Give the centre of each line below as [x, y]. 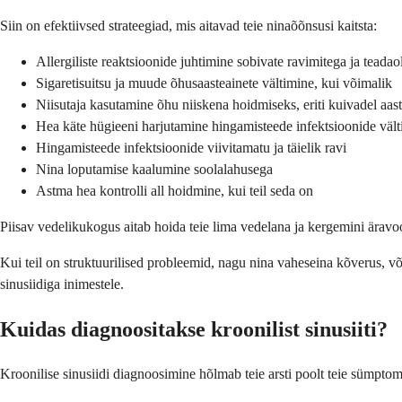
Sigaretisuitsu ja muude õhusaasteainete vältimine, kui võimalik [214, 83]
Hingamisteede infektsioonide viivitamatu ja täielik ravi [191, 147]
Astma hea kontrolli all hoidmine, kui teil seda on [175, 190]
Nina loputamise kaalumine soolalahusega [154, 169]
